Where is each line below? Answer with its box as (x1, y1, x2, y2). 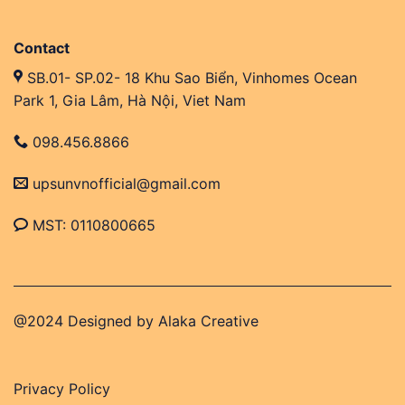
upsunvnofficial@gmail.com (28, 174, 221, 193)
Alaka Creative (158, 311, 259, 330)
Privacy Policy (14, 380, 110, 399)
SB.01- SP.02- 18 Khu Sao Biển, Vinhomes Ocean (23, 69, 357, 88)
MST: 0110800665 (28, 215, 155, 234)
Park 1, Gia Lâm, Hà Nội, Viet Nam (14, 91, 246, 110)
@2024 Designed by (14, 311, 158, 330)
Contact (14, 39, 70, 58)
